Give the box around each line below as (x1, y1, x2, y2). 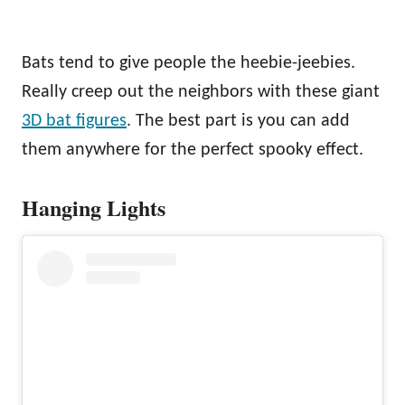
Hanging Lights (22, 191, 165, 223)
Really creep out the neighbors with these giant (22, 82, 380, 101)
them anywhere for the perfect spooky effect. (22, 140, 363, 159)
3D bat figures (22, 111, 127, 130)
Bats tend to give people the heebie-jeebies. (22, 53, 355, 72)
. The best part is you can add (127, 111, 350, 130)
